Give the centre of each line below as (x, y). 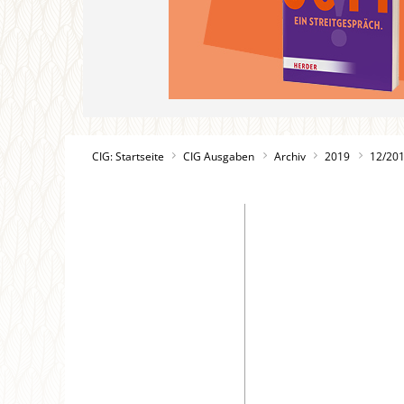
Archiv (289, 156)
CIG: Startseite (128, 156)
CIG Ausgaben (219, 156)
